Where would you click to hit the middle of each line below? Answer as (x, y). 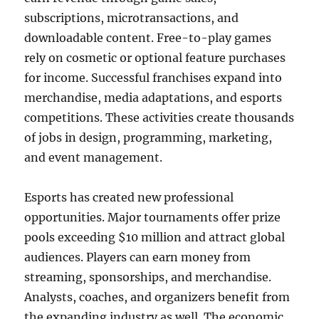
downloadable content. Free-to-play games (148, 38)
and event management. (94, 157)
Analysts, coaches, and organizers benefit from (157, 297)
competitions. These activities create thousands (159, 117)
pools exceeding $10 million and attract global (155, 237)
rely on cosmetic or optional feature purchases (155, 58)
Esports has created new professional (129, 197)
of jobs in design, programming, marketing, (148, 137)
